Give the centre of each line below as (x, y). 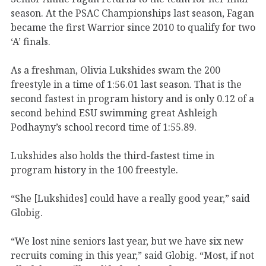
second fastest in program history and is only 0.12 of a (132, 98)
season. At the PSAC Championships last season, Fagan (132, 13)
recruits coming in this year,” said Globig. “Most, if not (132, 255)
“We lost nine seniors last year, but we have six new (127, 241)
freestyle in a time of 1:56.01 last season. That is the (126, 84)
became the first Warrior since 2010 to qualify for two (133, 27)
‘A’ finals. (31, 41)
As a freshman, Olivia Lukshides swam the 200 (115, 70)
